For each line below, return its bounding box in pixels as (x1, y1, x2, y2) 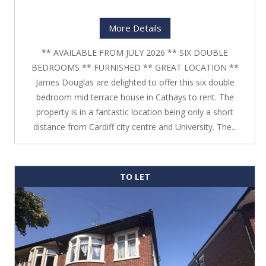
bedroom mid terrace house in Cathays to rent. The (36, 91, 234, 103)
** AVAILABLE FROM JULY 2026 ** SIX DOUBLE (42, 47, 228, 59)
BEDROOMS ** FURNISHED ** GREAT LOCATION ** (31, 62, 239, 74)
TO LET (119, 171, 150, 183)
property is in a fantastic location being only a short (36, 106, 233, 118)
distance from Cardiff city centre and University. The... (33, 121, 237, 133)
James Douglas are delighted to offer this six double (35, 77, 235, 88)
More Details (108, 22, 161, 34)
